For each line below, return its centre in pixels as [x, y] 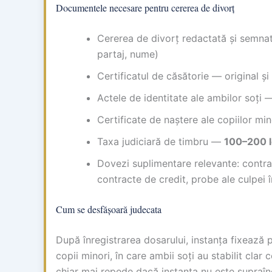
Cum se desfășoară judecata [109, 209]
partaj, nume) [128, 54]
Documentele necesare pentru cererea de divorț [145, 8]
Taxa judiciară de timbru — [161, 142]
